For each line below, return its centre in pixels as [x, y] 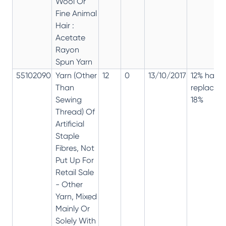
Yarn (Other [76, 75]
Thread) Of [75, 111]
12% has [204, 75]
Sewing [69, 99]
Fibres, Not [75, 148]
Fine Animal [76, 13]
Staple [67, 136]
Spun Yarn [74, 62]
